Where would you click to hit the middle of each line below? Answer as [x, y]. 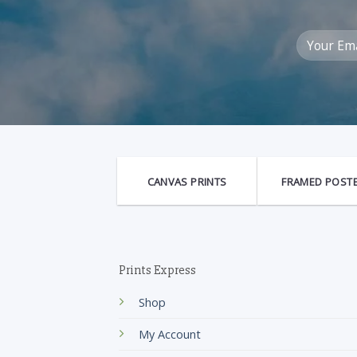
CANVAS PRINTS [187, 182]
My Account [170, 335]
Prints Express [158, 271]
